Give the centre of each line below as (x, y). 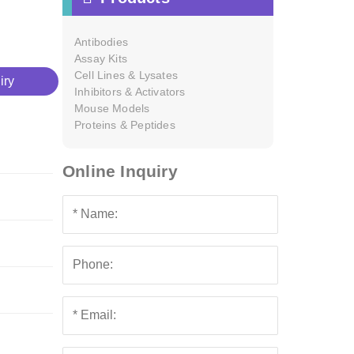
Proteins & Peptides (125, 125)
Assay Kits (101, 58)
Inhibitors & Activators (130, 92)
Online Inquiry (120, 171)
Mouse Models (112, 108)
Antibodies (101, 42)
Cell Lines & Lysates (126, 75)
